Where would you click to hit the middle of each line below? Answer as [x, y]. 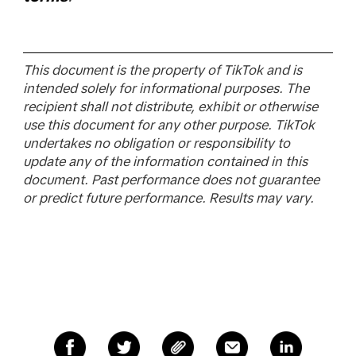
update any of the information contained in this [165, 161]
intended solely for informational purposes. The [166, 88]
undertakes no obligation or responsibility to [156, 143]
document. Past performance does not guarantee [171, 180]
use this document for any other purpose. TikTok [168, 125]
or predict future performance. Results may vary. [168, 198]
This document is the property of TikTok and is [162, 70]
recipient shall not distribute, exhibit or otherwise [170, 106]
